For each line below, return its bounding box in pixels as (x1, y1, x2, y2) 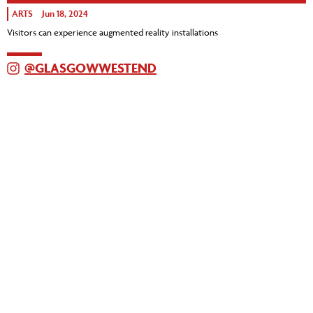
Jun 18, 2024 (42, 8, 88, 20)
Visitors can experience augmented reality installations (7, 27, 220, 38)
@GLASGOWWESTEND (24, 59, 156, 77)
